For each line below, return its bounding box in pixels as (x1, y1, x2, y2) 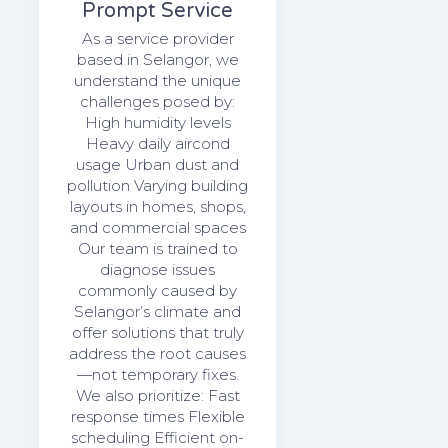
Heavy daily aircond (85, 133, 230, 153)
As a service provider (81, 28, 234, 48)
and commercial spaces (69, 217, 246, 237)
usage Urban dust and (76, 154, 240, 174)
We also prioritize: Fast (75, 385, 240, 405)
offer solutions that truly (71, 322, 244, 342)
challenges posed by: (80, 91, 236, 111)
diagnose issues (100, 259, 216, 279)
